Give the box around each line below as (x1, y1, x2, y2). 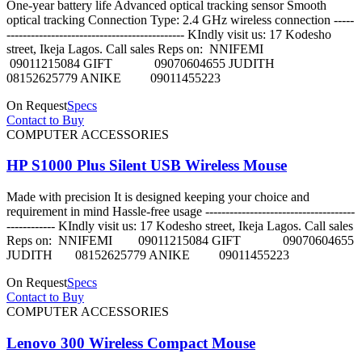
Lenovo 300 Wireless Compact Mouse (6, 334, 255, 351)
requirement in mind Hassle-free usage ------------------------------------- (6, 204, 355, 219)
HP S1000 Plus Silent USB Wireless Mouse (6, 157, 287, 175)
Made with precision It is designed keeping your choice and (6, 190, 309, 204)
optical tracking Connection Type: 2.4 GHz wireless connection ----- (6, 12, 354, 27)
